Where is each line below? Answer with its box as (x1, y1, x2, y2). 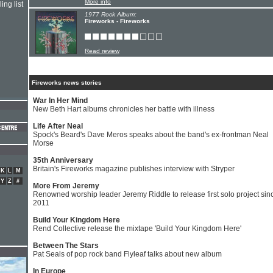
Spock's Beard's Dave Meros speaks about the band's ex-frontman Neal (33, 130, 269, 139)
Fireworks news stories (32, 79, 102, 86)
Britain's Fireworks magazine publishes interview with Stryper (33, 165, 235, 173)
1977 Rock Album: (85, 11, 136, 18)
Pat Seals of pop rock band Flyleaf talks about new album (33, 250, 222, 258)
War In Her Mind (33, 96, 88, 105)
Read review (85, 48, 119, 54)
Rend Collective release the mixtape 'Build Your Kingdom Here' (33, 224, 241, 233)
